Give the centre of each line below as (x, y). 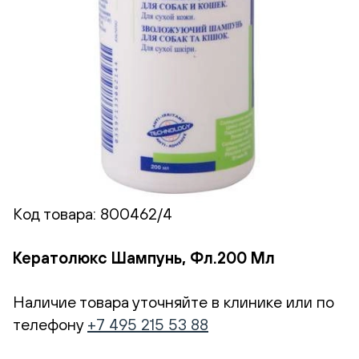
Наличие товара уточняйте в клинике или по (173, 301)
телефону (50, 324)
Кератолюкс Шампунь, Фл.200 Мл (144, 257)
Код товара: (56, 214)
